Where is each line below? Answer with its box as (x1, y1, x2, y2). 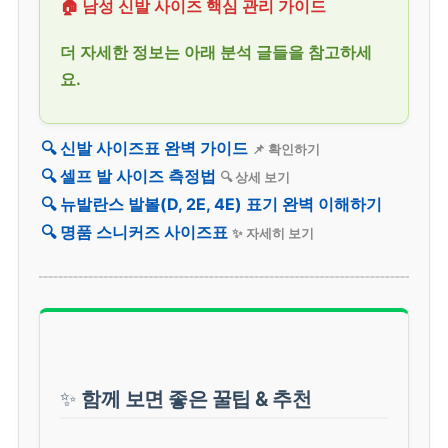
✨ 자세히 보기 (232, 225, 314, 241)
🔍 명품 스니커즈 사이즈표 (41, 221, 228, 242)
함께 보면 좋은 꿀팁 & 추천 (81, 386, 311, 411)
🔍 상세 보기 (220, 169, 290, 185)
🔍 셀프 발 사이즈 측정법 (41, 165, 216, 186)
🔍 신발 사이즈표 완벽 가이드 (41, 137, 248, 158)
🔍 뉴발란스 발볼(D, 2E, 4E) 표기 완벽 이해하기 (41, 193, 382, 214)
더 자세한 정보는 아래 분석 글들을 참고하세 (60, 41, 372, 62)
